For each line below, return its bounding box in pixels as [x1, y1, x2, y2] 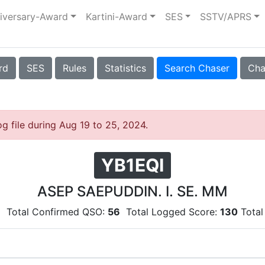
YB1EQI [101, 154, 164, 176]
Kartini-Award [86, 11, 148, 22]
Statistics [105, 62, 146, 74]
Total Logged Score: [119, 205, 220, 218]
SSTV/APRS [200, 11, 252, 22]
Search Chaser [164, 62, 230, 74]
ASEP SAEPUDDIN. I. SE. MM [37, 182, 228, 200]
